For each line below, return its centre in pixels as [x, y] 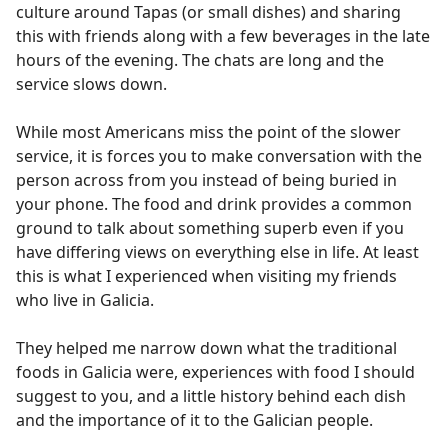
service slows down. [91, 84]
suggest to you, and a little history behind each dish [211, 396]
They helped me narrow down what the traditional [206, 348]
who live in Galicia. [87, 300]
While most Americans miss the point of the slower [208, 132]
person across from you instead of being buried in [206, 180]
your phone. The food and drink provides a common [214, 204]
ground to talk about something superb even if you [210, 228]
